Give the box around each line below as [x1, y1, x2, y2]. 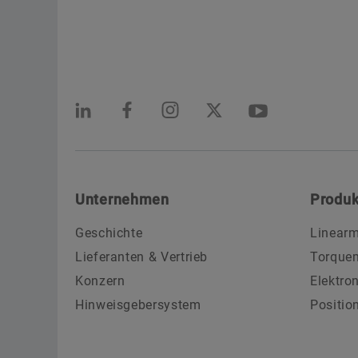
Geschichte [75, 225, 143, 241]
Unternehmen [75, 190, 169, 208]
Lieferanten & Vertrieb [75, 249, 209, 265]
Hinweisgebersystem [75, 296, 201, 312]
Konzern [75, 272, 125, 288]
